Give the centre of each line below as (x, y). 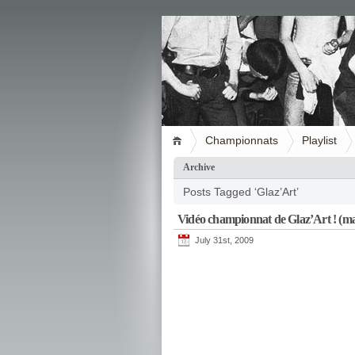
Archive (199, 167)
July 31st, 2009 (224, 240)
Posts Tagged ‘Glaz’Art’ (241, 192)
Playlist (319, 140)
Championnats (242, 140)
